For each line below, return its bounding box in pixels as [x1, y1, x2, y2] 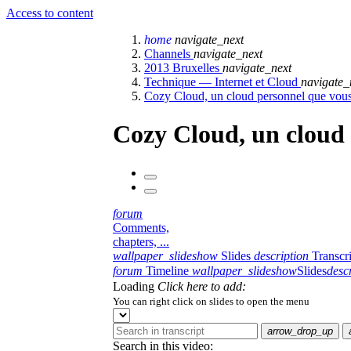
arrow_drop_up [267, 324, 333, 337]
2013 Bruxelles [144, 61, 223, 74]
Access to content [6, 6, 93, 20]
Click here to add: [157, 279, 246, 293]
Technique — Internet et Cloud [144, 75, 301, 89]
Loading [113, 279, 157, 293]
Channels [144, 47, 194, 60]
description [254, 248, 309, 262]
